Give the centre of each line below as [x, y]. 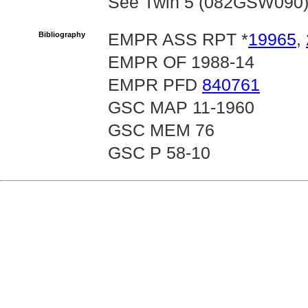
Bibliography [62, 34]
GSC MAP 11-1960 [181, 108]
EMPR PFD [155, 85]
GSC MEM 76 [161, 130]
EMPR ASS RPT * [178, 40]
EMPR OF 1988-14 [181, 62]
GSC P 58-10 [159, 153]
